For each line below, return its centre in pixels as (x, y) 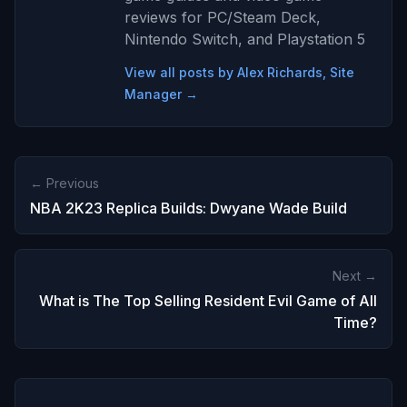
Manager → (161, 94)
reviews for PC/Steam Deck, (223, 17)
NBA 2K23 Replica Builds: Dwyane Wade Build (189, 208)
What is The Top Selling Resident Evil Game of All (208, 300)
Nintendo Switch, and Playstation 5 (245, 39)
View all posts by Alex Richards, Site (239, 72)
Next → (355, 275)
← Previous (65, 183)
